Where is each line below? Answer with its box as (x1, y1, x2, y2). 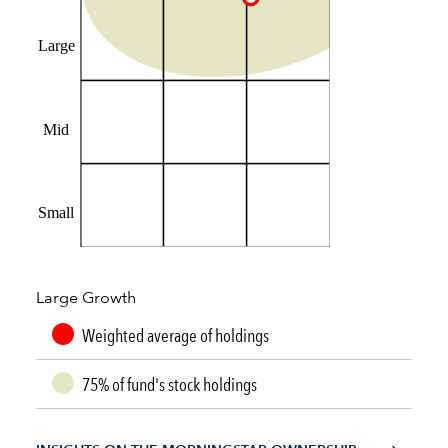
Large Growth (36, 290, 136, 307)
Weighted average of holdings (82, 323, 269, 346)
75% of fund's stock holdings (82, 372, 257, 395)
